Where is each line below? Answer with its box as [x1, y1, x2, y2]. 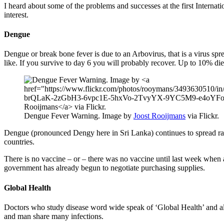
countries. [4, 137, 34, 146]
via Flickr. [185, 111, 219, 120]
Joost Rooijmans [133, 111, 185, 120]
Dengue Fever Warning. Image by [24, 111, 133, 120]
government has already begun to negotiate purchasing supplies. [4, 163, 205, 172]
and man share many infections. [4, 211, 103, 220]
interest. [4, 10, 28, 19]
